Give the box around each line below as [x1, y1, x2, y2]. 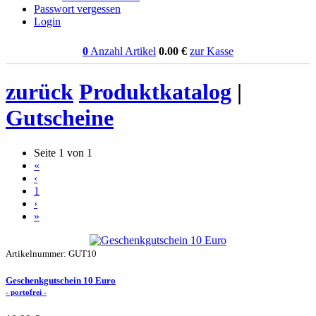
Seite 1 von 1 [34, 146, 92, 159]
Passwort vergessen [34, 3, 121, 15]
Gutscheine [6, 105, 114, 131]
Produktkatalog [79, 79, 231, 105]
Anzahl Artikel [88, 45, 156, 57]
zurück [6, 79, 73, 105]
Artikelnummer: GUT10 [6, 248, 97, 259]
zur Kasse [190, 45, 233, 57]
